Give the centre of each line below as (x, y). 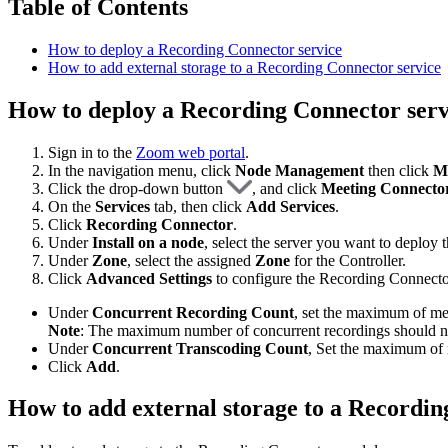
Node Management (299, 170)
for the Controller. (348, 260)
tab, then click (198, 206)
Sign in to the (92, 152)
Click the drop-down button (137, 188)
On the (71, 206)
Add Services (290, 206)
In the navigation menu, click (139, 170)
